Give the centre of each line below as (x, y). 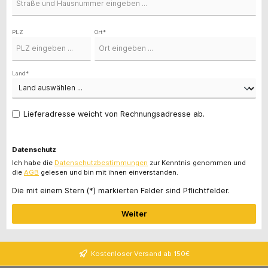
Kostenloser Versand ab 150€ (140, 253)
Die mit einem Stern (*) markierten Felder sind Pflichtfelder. (121, 190)
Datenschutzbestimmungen (101, 163)
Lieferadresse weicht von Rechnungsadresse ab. (114, 114)
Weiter (134, 214)
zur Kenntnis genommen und (197, 163)
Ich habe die (33, 163)
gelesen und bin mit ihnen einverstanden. (109, 173)
